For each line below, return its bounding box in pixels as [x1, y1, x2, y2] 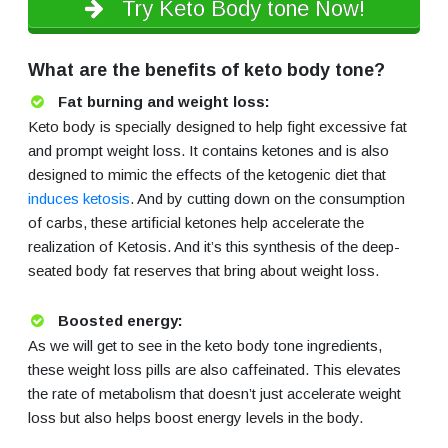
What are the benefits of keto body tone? [28, 60, 385, 81]
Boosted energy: [58, 312, 183, 330]
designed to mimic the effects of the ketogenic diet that [28, 166, 386, 184]
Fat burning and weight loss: [58, 93, 270, 111]
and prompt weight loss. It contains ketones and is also [28, 142, 389, 160]
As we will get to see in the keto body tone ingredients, [28, 337, 382, 355]
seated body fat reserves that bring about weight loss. [28, 262, 379, 280]
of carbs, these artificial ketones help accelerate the [28, 214, 364, 232]
